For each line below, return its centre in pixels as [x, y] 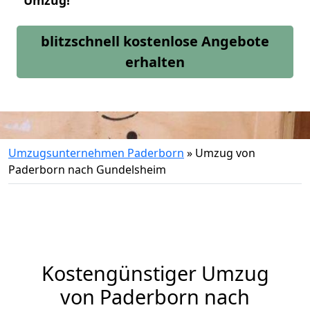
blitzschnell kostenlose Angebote [155, 41]
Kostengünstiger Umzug [155, 273]
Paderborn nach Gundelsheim [87, 170]
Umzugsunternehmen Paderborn [96, 153]
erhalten [155, 62]
